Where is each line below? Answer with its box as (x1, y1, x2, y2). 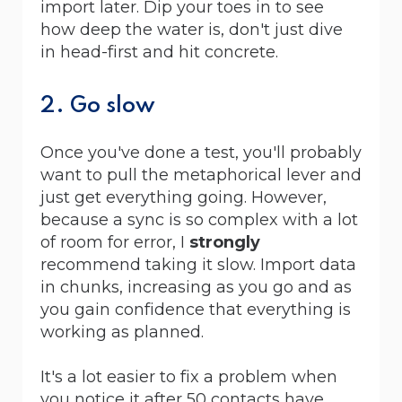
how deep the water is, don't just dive (40, 19, 343, 39)
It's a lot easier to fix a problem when (40, 366, 337, 387)
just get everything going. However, (40, 187, 327, 207)
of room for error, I (40, 232, 189, 252)
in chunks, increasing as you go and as (40, 276, 352, 297)
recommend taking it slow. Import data (40, 254, 356, 275)
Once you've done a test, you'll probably (40, 142, 362, 162)
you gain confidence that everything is (40, 299, 351, 319)
